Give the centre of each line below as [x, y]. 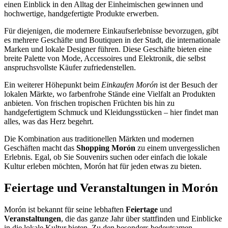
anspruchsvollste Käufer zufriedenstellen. [70, 68]
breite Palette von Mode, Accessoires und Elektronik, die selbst [105, 59]
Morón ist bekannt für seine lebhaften [65, 210]
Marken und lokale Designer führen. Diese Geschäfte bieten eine [108, 49]
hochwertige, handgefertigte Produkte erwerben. [81, 14]
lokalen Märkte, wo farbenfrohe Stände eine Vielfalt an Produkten [110, 94]
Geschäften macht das [40, 148]
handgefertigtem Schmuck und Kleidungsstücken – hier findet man [111, 112]
